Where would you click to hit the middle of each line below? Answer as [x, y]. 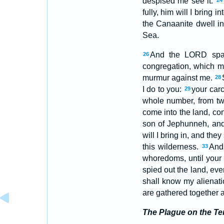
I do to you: [163, 89]
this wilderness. [172, 147]
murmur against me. [178, 78]
